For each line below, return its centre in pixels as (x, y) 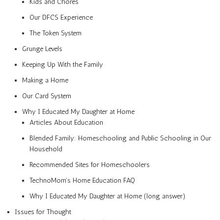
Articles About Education (66, 122)
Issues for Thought (43, 212)
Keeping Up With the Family (63, 64)
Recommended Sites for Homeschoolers (90, 165)
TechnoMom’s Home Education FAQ (82, 180)
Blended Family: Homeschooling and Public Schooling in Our (120, 138)
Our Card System (47, 96)
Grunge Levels (42, 49)
